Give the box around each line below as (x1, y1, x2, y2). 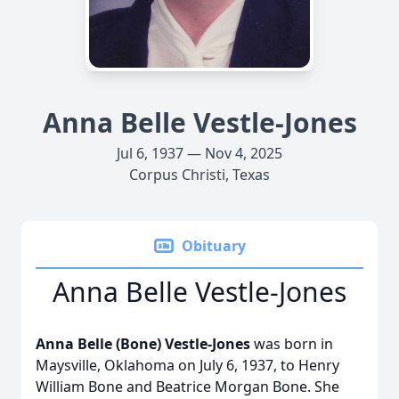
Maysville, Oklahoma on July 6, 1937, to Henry (36, 355, 339, 375)
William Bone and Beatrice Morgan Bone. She (36, 377, 339, 396)
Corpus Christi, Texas (129, 165, 270, 184)
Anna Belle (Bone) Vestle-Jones (36, 334, 250, 354)
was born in (250, 334, 333, 354)
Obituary (182, 236, 246, 256)
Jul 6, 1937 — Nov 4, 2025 (117, 143, 282, 163)
